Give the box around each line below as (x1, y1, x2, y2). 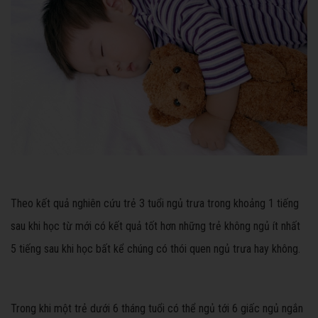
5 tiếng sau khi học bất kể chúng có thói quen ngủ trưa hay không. (11, 241, 300, 256)
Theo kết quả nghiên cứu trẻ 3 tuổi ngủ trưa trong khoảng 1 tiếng (11, 196, 299, 210)
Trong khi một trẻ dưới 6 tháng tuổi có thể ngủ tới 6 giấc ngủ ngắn (11, 301, 303, 315)
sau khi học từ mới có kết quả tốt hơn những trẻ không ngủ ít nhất (11, 219, 300, 233)
